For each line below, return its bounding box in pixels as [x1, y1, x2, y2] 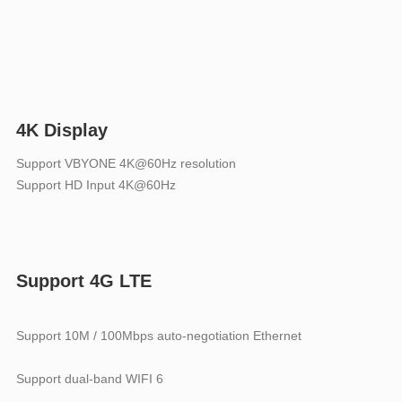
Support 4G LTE [15, 271, 152, 291]
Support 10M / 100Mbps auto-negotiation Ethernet [15, 328, 301, 343]
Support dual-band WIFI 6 [15, 371, 163, 386]
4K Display [15, 120, 108, 140]
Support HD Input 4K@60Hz [15, 178, 176, 192]
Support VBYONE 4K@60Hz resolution [15, 156, 236, 170]
